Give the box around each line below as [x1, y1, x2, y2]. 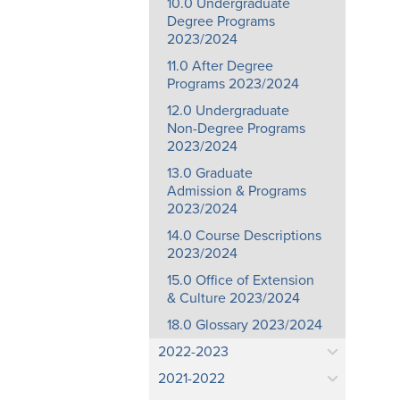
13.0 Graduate [167, 164, 253, 182]
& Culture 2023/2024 [167, 289, 300, 307]
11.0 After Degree [167, 57, 273, 75]
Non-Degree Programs [167, 120, 305, 137]
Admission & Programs [167, 182, 306, 200]
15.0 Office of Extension [167, 271, 314, 289]
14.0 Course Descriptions [167, 227, 321, 245]
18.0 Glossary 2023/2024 [167, 316, 322, 334]
